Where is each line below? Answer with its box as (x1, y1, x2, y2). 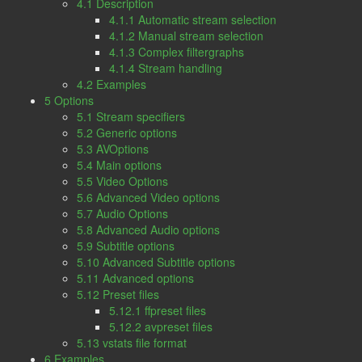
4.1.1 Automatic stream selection (109, 11, 276, 27)
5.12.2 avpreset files (109, 318, 213, 335)
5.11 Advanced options (77, 270, 194, 286)
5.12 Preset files (77, 286, 159, 302)
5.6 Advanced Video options (77, 189, 220, 205)
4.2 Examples (77, 76, 146, 92)
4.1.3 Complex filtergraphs (109, 44, 244, 60)
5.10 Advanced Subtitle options (77, 254, 235, 270)
